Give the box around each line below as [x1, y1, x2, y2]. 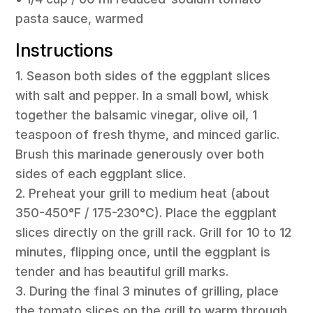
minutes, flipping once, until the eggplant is [15, 245, 271, 260]
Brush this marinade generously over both [15, 147, 265, 162]
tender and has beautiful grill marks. [15, 264, 229, 279]
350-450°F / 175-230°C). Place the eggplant [15, 205, 277, 221]
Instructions [15, 39, 114, 61]
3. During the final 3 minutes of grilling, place [15, 284, 279, 299]
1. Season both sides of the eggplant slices [15, 68, 271, 84]
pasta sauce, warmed [15, 11, 144, 27]
